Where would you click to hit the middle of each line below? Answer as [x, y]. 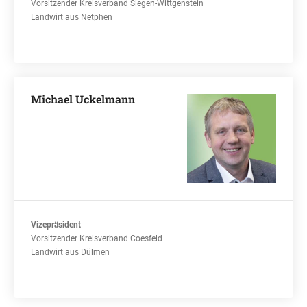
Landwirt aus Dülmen [70, 252]
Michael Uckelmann [83, 99]
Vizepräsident [56, 225]
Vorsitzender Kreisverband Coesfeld [97, 238]
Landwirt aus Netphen [72, 17]
